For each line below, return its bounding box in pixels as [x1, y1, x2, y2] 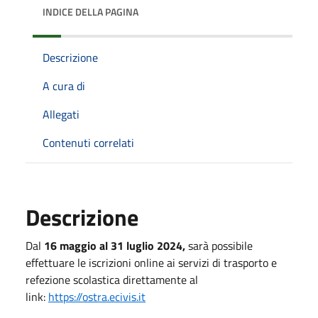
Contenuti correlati [43, 133, 134, 151]
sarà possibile [188, 236, 253, 254]
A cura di [43, 77, 85, 94]
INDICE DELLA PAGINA [43, 4, 138, 19]
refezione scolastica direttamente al [26, 270, 198, 288]
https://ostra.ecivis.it [48, 287, 146, 305]
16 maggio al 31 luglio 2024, [41, 236, 188, 254]
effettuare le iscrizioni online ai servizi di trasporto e [26, 253, 277, 271]
